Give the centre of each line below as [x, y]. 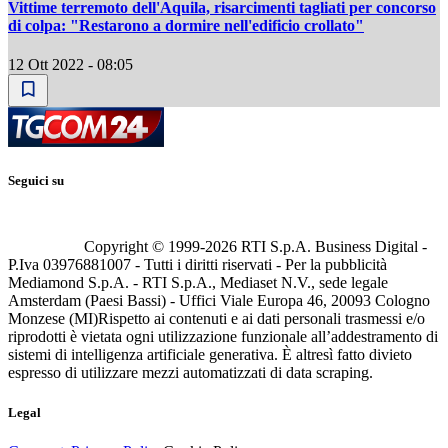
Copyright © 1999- [144, 247]
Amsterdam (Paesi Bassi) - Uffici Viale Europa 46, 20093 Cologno [219, 301]
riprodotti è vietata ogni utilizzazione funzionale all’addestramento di [223, 337]
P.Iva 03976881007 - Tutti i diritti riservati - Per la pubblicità [197, 265]
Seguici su [36, 181]
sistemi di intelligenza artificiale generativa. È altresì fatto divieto [210, 355]
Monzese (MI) [53, 319]
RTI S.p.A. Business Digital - [332, 247]
